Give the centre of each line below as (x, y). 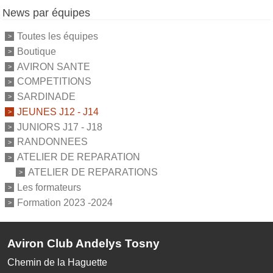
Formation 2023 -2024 (65, 202)
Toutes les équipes (58, 36)
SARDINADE (46, 96)
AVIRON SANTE (54, 66)
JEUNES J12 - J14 (58, 112)
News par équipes (46, 13)
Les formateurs (49, 187)
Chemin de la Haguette (57, 263)
